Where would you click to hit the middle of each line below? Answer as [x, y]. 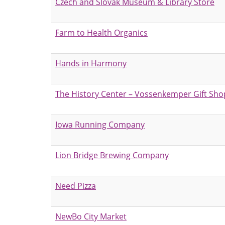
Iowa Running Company [100, 124]
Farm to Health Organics [101, 32]
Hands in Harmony [91, 63]
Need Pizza [76, 186]
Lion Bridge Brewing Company [112, 155]
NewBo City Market [91, 216]
